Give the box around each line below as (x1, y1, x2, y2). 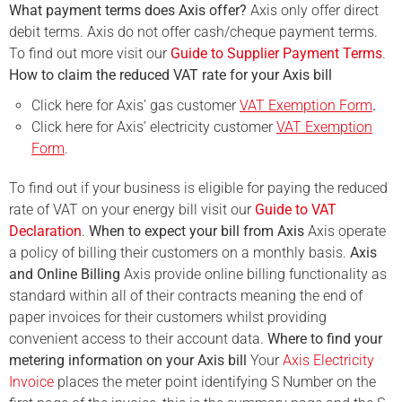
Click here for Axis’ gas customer (31, 97, 240, 115)
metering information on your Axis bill (9, 352, 247, 370)
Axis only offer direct (247, 2, 379, 20)
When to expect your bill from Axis (89, 223, 304, 240)
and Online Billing (9, 266, 120, 284)
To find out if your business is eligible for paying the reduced (9, 179, 388, 197)
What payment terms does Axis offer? (9, 2, 247, 20)
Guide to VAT (255, 201, 336, 219)
